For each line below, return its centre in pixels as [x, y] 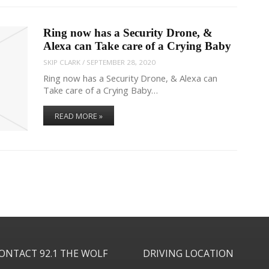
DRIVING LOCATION [188, 253]
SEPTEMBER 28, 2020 [121, 62]
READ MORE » [79, 116]
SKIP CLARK [62, 62]
